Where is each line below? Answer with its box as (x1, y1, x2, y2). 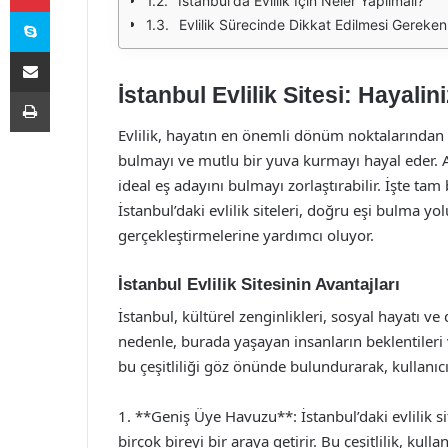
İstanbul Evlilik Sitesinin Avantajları (118, 274, 400, 294)
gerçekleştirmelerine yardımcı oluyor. (118, 224, 374, 245)
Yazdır (49, 83, 87, 99)
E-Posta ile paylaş (49, 43, 88, 59)
